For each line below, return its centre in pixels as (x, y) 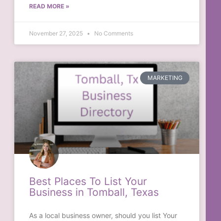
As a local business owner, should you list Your (103, 216)
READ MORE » (50, 6)
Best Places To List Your (88, 182)
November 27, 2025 (57, 33)
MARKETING (165, 77)
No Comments (113, 33)
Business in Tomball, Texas (94, 192)
